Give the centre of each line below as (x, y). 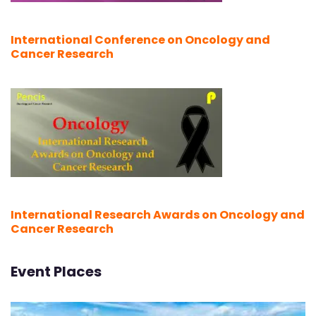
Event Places (56, 272)
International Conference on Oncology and (140, 40)
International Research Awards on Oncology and (158, 214)
